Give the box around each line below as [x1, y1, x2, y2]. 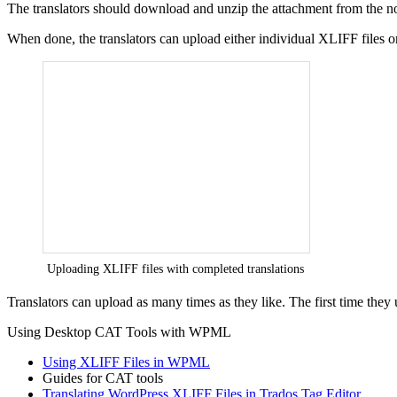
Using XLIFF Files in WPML [43, 354, 210, 370]
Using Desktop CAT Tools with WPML [7, 323, 231, 339]
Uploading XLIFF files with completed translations [47, 261, 304, 276]
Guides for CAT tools [43, 370, 163, 385]
